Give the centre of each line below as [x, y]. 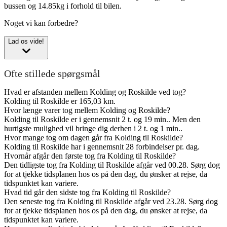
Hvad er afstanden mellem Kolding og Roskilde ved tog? [95, 92]
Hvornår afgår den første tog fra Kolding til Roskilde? [90, 156]
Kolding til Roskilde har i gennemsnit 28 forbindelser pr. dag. [102, 147]
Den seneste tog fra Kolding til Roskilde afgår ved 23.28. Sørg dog [111, 202]
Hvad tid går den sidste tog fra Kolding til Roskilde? [87, 193]
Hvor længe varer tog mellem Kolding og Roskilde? [87, 110]
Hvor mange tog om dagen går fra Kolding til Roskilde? [93, 138]
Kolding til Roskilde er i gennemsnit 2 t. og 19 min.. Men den [102, 120]
